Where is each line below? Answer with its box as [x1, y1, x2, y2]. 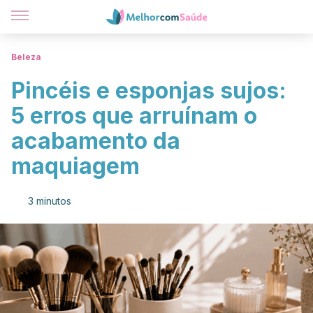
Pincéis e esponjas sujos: [11, 77, 286, 104]
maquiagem [11, 152, 140, 180]
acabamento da [11, 127, 180, 154]
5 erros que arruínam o [11, 102, 257, 129]
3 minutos [28, 195, 71, 207]
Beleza [11, 52, 41, 62]
